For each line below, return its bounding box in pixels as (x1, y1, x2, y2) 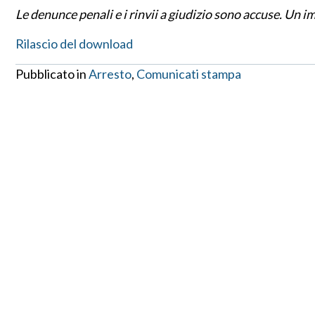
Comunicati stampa (136, 66, 241, 82)
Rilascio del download (15, 36, 133, 52)
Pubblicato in (15, 66, 89, 82)
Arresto (89, 66, 131, 82)
